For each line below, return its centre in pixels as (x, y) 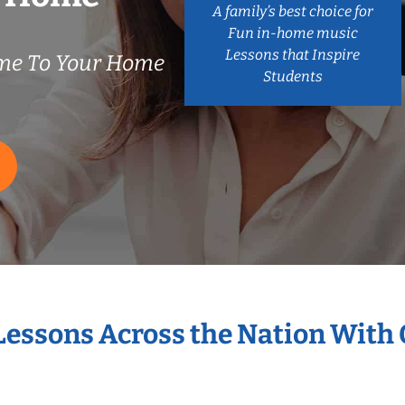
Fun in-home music (292, 33)
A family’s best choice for (292, 11)
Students (292, 76)
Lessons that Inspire (293, 54)
